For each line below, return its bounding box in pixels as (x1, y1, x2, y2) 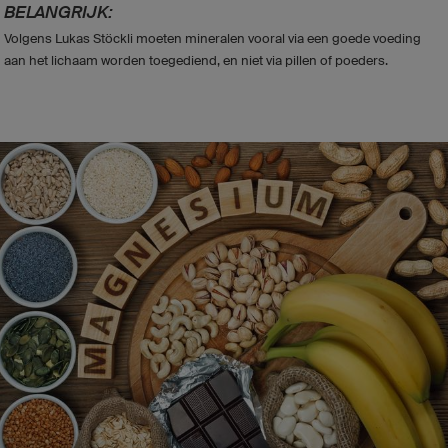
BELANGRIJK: (4, 2, 113, 23)
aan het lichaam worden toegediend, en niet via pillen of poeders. (4, 53, 388, 68)
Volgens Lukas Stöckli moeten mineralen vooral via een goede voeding (4, 31, 421, 46)
